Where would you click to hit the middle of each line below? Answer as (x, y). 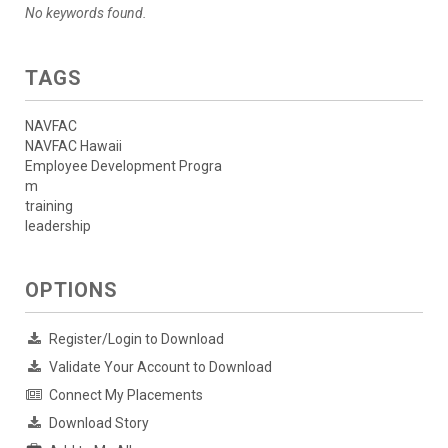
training (49, 205)
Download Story (99, 422)
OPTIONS (71, 289)
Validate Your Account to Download (160, 366)
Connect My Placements (126, 394)
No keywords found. (86, 12)
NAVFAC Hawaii (73, 145)
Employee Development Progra (123, 165)
